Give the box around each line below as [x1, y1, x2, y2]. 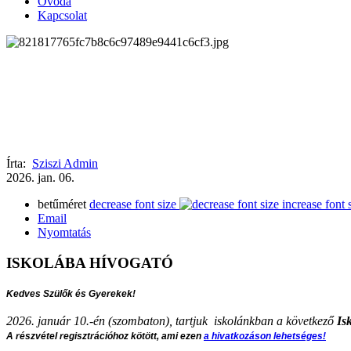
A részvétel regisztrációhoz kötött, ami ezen [6, 331, 204, 342]
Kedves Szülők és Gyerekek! [6, 288, 136, 300]
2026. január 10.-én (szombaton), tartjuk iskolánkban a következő [6, 314, 334, 328]
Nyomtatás [38, 225, 91, 239]
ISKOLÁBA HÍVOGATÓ [6, 254, 173, 271]
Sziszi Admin [32, 156, 98, 170]
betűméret [38, 197, 86, 211]
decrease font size [89, 197, 176, 211]
